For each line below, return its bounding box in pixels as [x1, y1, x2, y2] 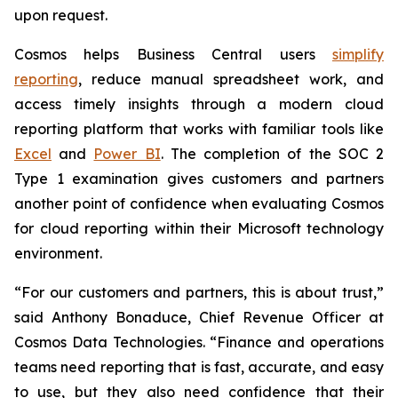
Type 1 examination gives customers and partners [14, 170, 384, 187]
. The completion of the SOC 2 [160, 145, 385, 163]
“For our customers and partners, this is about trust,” [14, 283, 384, 301]
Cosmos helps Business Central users [14, 45, 332, 63]
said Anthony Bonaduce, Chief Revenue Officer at [14, 308, 384, 326]
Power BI [93, 145, 161, 163]
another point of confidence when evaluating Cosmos [14, 195, 384, 212]
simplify [332, 45, 384, 63]
